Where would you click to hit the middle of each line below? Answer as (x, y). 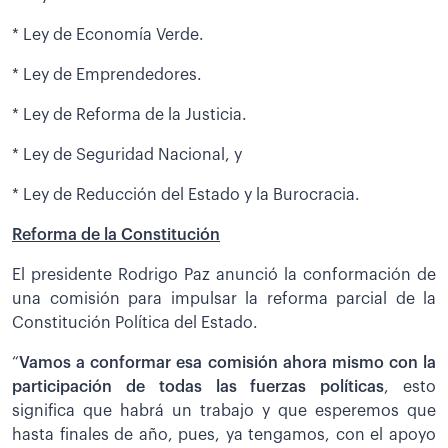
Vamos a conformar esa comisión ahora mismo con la (227, 362)
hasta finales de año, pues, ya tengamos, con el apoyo (224, 434)
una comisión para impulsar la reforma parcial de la (224, 298)
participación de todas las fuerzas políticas (198, 386)
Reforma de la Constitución (116, 234)
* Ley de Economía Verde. (108, 34)
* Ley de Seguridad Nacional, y (127, 154)
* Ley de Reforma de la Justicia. (129, 114)
